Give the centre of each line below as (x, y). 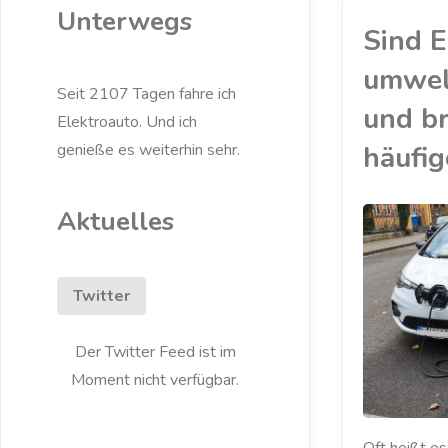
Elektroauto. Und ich (127, 122)
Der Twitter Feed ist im (155, 352)
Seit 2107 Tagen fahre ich (147, 94)
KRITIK (327, 272)
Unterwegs (125, 21)
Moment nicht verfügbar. (155, 380)
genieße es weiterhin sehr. (149, 150)
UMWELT (327, 287)
